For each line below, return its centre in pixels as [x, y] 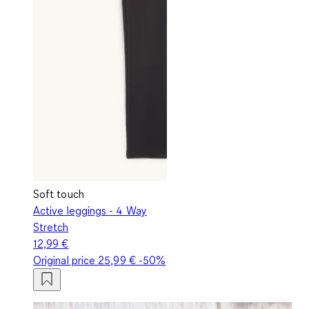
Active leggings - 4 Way [90, 210]
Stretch [51, 227]
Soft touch [59, 193]
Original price [66, 260]
